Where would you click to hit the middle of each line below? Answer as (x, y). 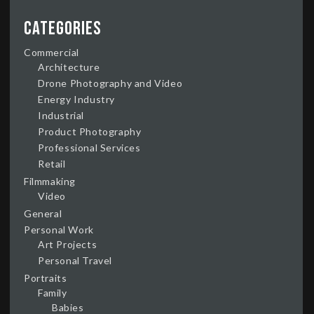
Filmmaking (50, 181)
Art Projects (68, 244)
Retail (52, 163)
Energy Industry (76, 99)
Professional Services (89, 147)
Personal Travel (75, 260)
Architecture (69, 67)
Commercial (52, 52)
